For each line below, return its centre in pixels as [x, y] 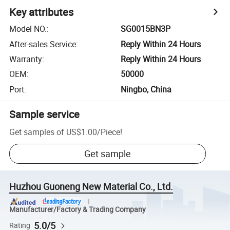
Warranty [26, 59]
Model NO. [28, 29]
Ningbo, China [146, 89]
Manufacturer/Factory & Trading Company [78, 209]
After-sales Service [43, 44]
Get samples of [37, 132]
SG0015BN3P [146, 29]
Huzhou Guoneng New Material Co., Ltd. [91, 187]
